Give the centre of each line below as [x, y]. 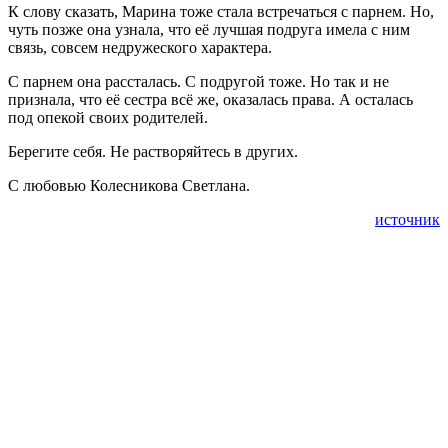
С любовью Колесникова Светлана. [129, 185]
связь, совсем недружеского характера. [140, 47]
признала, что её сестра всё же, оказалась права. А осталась [210, 99]
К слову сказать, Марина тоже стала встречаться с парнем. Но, [221, 11]
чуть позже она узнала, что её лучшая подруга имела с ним [209, 29]
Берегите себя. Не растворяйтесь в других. [153, 151]
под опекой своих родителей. [108, 117]
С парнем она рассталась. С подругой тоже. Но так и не [198, 81]
